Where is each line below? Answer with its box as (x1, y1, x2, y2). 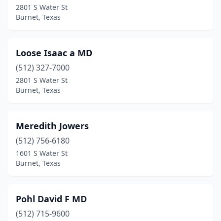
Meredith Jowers (16, 120, 89, 132)
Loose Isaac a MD (16, 47, 92, 59)
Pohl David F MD (16, 193, 87, 205)
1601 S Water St (16, 148, 68, 158)
